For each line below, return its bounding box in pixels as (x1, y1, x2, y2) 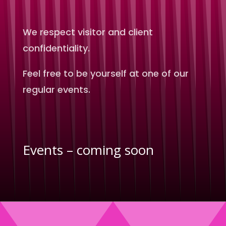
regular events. (22, 83, 90, 96)
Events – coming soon (22, 141, 154, 159)
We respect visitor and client (22, 26, 153, 38)
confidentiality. (22, 42, 90, 54)
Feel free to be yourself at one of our (22, 67, 189, 80)
